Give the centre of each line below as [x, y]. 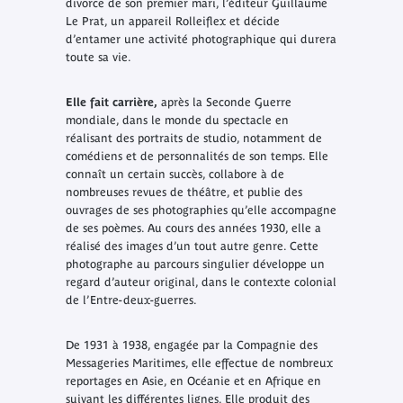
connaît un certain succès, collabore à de [175, 175]
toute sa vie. [98, 58]
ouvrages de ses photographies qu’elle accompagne [201, 210]
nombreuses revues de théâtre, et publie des [184, 193]
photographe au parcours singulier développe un [195, 264]
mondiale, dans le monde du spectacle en [177, 121]
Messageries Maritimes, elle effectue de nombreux [199, 363]
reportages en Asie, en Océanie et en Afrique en [193, 381]
